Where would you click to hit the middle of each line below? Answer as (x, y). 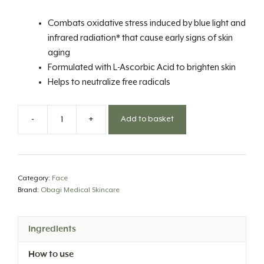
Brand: (29, 190)
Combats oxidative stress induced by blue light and (147, 23)
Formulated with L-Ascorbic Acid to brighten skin (142, 67)
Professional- (131, 126)
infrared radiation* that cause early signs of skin (140, 38)
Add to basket (147, 119)
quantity (121, 185)
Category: (35, 178)
